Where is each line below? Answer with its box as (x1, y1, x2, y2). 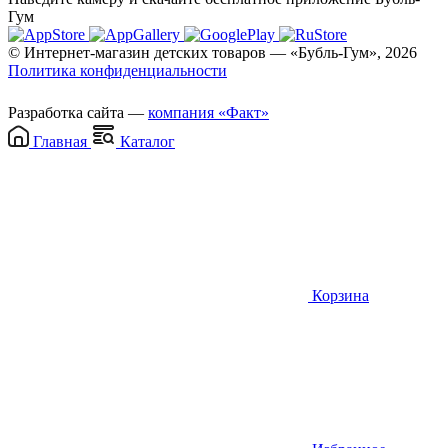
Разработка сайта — (8, 103, 148, 121)
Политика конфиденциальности (8, 61, 227, 79)
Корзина (308, 286, 369, 304)
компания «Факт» (148, 103, 269, 121)
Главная (29, 132, 91, 150)
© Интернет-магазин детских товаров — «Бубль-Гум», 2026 (8, 43, 417, 61)
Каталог (116, 132, 175, 150)
